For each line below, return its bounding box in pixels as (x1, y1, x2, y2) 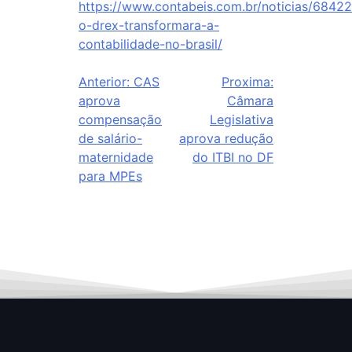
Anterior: (79, 74, 130, 90)
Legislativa (210, 112, 273, 127)
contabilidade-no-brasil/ (79, 36, 222, 52)
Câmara (227, 93, 273, 108)
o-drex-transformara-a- (79, 17, 219, 33)
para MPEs (79, 168, 142, 184)
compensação (79, 112, 162, 127)
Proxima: (222, 74, 273, 90)
